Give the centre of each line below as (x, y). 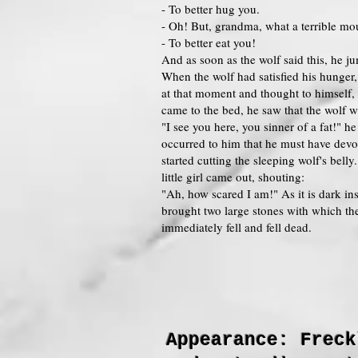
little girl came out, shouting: (233, 177)
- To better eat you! (209, 42)
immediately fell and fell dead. (237, 227)
